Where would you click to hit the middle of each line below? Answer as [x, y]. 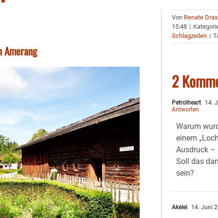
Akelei [180, 207]
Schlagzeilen [190, 36]
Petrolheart [187, 103]
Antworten [186, 109]
